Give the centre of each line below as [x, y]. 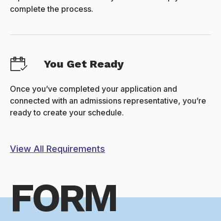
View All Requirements [57, 149]
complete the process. [52, 9]
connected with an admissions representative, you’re [108, 101]
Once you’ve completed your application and [93, 89]
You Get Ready [84, 64]
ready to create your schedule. [67, 113]
